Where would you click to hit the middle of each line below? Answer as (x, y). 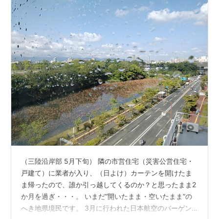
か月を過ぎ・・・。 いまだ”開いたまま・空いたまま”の (107, 197)
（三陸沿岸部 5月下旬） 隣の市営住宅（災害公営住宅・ (108, 161)
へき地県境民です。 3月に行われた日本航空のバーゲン (107, 208)
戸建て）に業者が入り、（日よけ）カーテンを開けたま (107, 173)
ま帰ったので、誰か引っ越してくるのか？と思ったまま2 (109, 185)
